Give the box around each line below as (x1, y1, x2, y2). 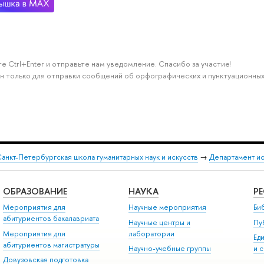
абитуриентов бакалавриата (2, 213, 99, 224)
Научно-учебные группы (128, 243, 211, 254)
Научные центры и (128, 217, 190, 227)
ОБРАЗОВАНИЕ (2, 184, 67, 197)
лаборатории (128, 228, 174, 239)
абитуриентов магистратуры (2, 239, 100, 250)
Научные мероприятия (128, 202, 206, 213)
